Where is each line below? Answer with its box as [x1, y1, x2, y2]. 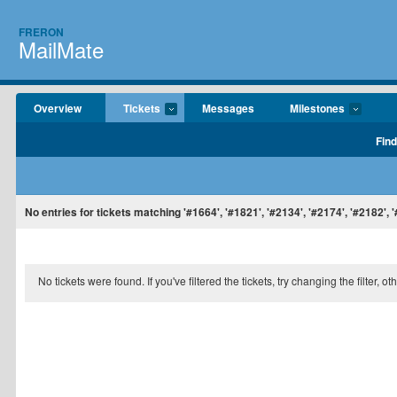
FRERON [19, 24, 64, 40]
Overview [34, 100, 82, 116]
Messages [202, 100, 254, 116]
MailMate [19, 34, 104, 65]
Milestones [290, 100, 345, 116]
